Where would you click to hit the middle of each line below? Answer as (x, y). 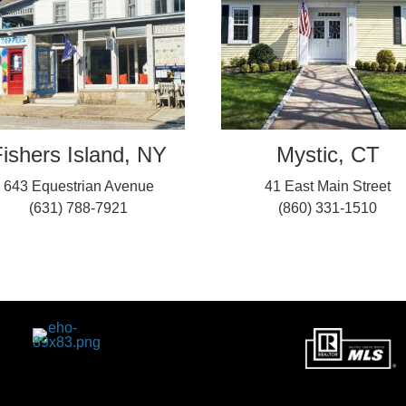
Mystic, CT (328, 154)
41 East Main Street (328, 186)
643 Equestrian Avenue (78, 186)
